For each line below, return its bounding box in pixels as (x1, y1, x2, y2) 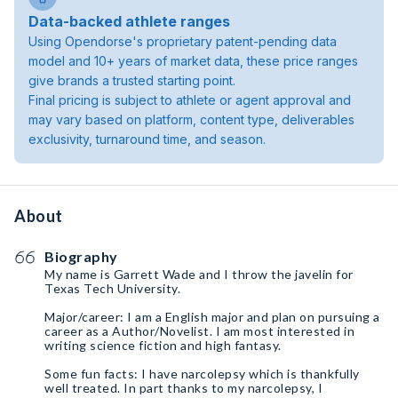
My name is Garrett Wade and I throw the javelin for (44, 267, 354, 282)
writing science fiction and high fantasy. (44, 338, 282, 353)
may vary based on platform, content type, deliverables (28, 112, 354, 127)
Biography (44, 248, 118, 265)
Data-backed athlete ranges (28, 12, 230, 30)
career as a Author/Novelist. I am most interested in (44, 323, 354, 338)
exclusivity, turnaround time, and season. (28, 131, 266, 147)
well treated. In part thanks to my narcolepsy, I (44, 380, 322, 395)
